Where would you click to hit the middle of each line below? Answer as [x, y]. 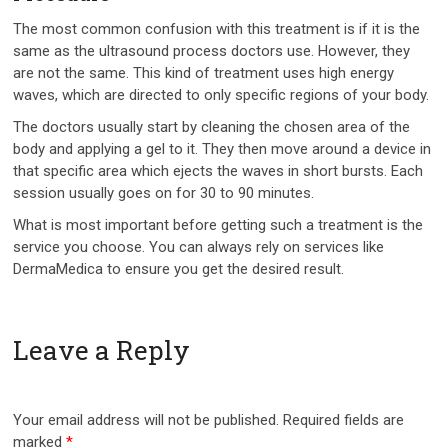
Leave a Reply [102, 350]
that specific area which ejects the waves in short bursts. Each [218, 170]
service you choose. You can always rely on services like [199, 246]
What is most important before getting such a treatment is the [218, 224]
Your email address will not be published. [146, 419]
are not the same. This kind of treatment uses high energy [204, 72]
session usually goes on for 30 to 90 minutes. [166, 192]
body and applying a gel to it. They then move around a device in [222, 148]
